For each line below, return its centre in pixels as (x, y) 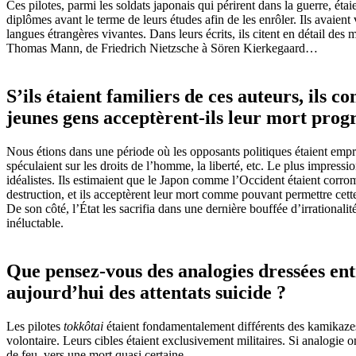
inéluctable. (35, 223)
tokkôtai (83, 326)
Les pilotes (35, 326)
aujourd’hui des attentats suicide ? (146, 293)
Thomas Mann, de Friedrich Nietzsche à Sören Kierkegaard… (162, 48)
